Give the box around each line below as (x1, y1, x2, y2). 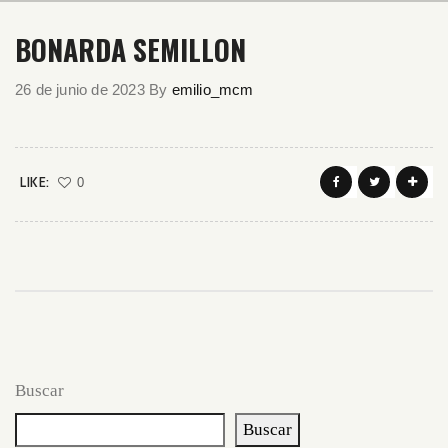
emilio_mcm (171, 81, 254, 98)
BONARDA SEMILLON (15, 29, 246, 70)
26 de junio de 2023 (15, 81, 145, 98)
